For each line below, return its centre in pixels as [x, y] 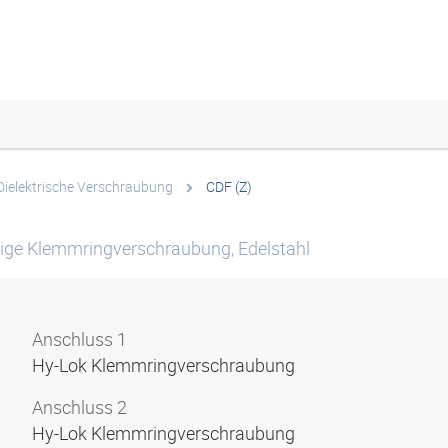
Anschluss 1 [79, 339]
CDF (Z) [229, 186]
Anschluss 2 [79, 407]
